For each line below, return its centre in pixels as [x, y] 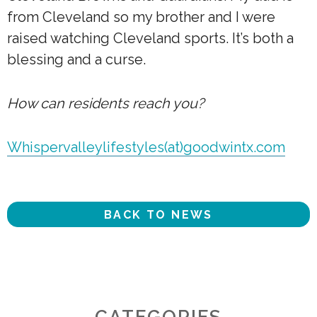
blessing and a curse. [76, 60]
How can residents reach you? [106, 104]
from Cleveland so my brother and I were [141, 17]
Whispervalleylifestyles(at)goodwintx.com [146, 148]
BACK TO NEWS [158, 214]
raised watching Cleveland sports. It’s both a [150, 39]
